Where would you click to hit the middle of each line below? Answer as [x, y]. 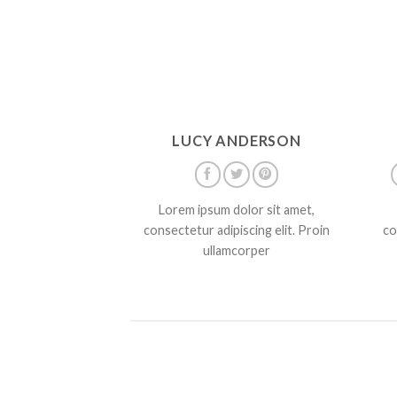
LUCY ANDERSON [237, 140]
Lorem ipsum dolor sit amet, [237, 210]
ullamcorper [237, 251]
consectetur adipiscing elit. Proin [237, 230]
